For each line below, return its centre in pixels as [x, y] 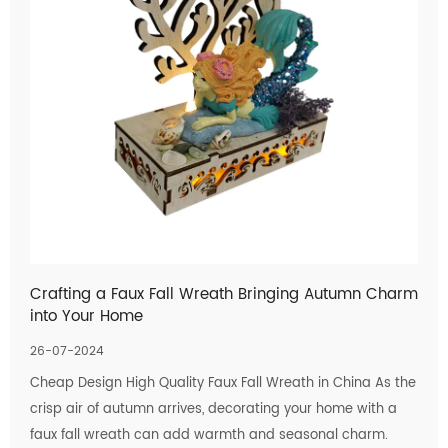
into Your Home [86, 316]
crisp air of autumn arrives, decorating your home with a [213, 409]
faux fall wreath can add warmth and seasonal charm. [209, 435]
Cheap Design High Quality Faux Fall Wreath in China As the [223, 383]
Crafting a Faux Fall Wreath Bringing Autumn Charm [224, 294]
